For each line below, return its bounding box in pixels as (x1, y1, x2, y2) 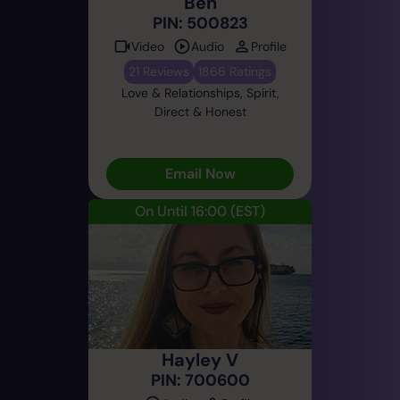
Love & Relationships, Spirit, (121, 84, 279, 101)
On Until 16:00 (135, 201, 227, 221)
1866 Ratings (198, 62, 271, 79)
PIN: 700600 (150, 369, 250, 391)
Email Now (164, 163, 236, 183)
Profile (251, 37, 287, 54)
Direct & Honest (154, 103, 246, 120)
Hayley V (162, 347, 238, 371)
